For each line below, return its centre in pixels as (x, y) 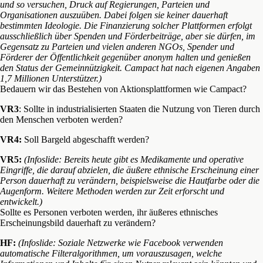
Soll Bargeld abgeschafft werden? (85, 139)
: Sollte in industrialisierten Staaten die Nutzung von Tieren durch (139, 109)
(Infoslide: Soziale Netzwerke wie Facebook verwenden (121, 242)
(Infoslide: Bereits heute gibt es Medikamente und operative (134, 159)
